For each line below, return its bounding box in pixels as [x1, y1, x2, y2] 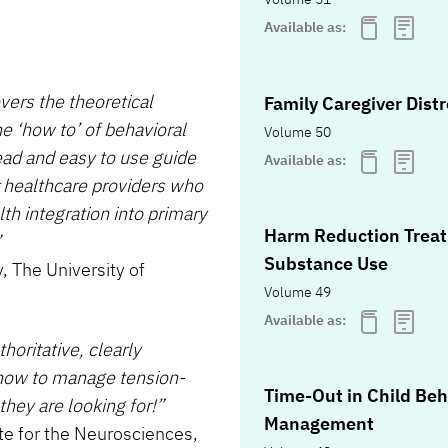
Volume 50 [264, 123, 331, 142]
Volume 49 [264, 283, 331, 302]
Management [264, 412, 374, 436]
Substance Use [264, 252, 388, 276]
